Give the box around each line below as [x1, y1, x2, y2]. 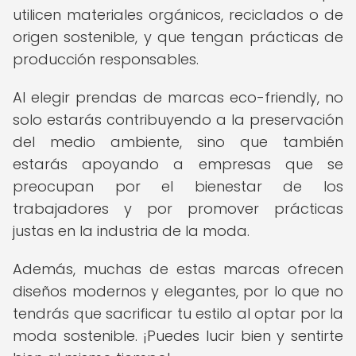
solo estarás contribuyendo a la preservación [13, 110, 343, 130]
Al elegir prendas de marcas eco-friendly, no [13, 87, 343, 107]
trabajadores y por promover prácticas [13, 199, 343, 219]
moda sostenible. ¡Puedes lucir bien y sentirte [13, 326, 343, 346]
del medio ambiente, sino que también [13, 132, 343, 152]
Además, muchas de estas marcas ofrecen [13, 259, 343, 279]
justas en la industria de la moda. [13, 221, 250, 241]
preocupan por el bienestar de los [13, 176, 343, 196]
